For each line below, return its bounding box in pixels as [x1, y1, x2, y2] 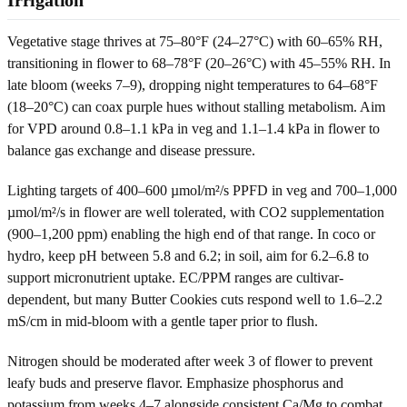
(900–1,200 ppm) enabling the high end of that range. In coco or [7, 225, 375, 242]
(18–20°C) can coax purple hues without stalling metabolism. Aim [7, 98, 385, 114]
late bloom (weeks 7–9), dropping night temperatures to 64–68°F [7, 76, 378, 93]
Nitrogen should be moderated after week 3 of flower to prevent [7, 352, 372, 369]
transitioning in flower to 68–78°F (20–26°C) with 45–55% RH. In [7, 55, 391, 71]
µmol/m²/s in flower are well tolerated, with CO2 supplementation [7, 203, 384, 220]
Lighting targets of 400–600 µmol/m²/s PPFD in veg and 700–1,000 [7, 182, 397, 198]
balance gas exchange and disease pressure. [7, 142, 255, 158]
